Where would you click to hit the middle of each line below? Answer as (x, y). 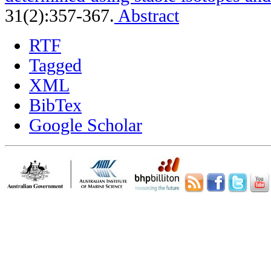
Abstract (147, 15)
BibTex (55, 105)
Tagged (55, 65)
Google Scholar (86, 125)
